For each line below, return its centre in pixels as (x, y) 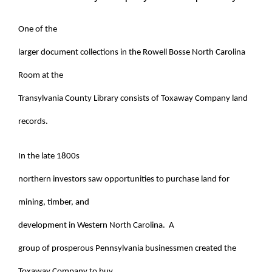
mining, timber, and (54, 202)
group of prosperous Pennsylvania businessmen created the (127, 248)
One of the (38, 29)
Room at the (41, 75)
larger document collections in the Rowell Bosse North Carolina (132, 52)
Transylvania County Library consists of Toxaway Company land (133, 98)
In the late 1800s (49, 156)
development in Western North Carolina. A (96, 225)
